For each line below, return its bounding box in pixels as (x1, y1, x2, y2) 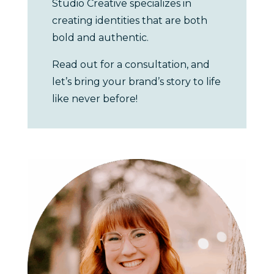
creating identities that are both (51, 14, 207, 26)
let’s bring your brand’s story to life (51, 75, 221, 87)
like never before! (51, 92, 138, 105)
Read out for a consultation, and (51, 58, 210, 70)
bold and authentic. (51, 31, 149, 43)
